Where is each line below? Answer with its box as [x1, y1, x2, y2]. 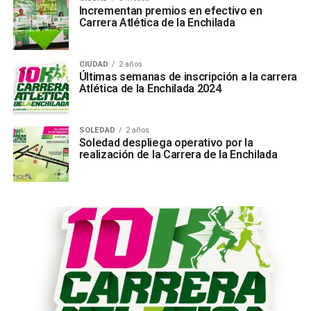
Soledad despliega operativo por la [78, 136, 253, 149]
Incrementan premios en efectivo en [78, 4, 262, 17]
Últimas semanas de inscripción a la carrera [78, 70, 297, 83]
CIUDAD [78, 60, 108, 69]
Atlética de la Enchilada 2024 [78, 82, 221, 95]
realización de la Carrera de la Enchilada [78, 148, 278, 161]
